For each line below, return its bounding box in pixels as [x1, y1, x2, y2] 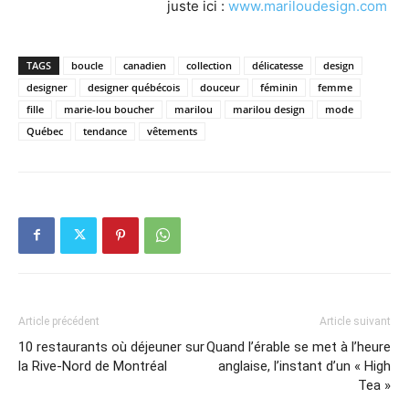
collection [186, 58, 232, 72]
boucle [71, 58, 103, 72]
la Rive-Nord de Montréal [18, 357, 167, 374]
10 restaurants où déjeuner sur [18, 338, 204, 355]
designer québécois [88, 79, 180, 94]
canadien [123, 58, 166, 72]
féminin [260, 79, 298, 94]
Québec [26, 123, 63, 138]
